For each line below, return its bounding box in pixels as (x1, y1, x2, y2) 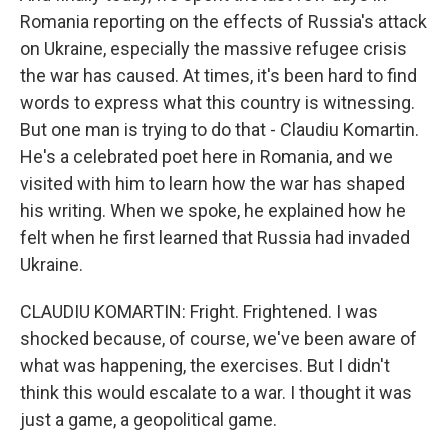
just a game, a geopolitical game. (20, 409, 277, 430)
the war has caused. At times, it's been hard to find (20, 65, 417, 86)
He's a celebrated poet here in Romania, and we (20, 146, 393, 167)
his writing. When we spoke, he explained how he (20, 200, 406, 221)
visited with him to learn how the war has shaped (20, 173, 405, 194)
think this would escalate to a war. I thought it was (20, 382, 412, 403)
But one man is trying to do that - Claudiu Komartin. (20, 119, 419, 140)
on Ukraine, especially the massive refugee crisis (20, 38, 407, 59)
